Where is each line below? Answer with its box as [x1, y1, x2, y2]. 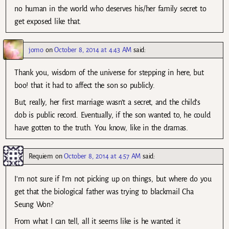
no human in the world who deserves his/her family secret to [14, 4, 207, 13]
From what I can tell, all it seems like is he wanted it [14, 217, 180, 226]
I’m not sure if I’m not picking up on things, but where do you [14, 175, 212, 184]
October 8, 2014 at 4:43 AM [54, 45, 132, 54]
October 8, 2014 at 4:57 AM [64, 152, 141, 161]
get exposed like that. [14, 17, 81, 26]
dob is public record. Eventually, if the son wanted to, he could [14, 110, 211, 119]
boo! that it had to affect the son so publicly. [14, 81, 155, 89]
